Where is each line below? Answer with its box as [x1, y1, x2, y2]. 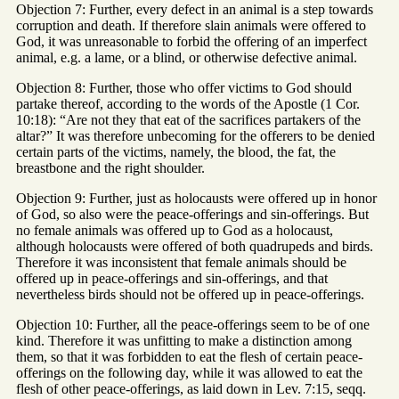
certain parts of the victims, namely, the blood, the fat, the [16, 144, 336, 160]
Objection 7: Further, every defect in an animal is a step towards [16, 2, 373, 18]
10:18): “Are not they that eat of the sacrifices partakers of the [16, 112, 361, 128]
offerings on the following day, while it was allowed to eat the [16, 365, 362, 381]
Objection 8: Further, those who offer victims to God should [16, 80, 352, 96]
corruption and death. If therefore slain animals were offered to [16, 18, 366, 34]
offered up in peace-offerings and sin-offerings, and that [16, 271, 328, 287]
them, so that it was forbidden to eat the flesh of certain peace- [16, 349, 362, 365]
